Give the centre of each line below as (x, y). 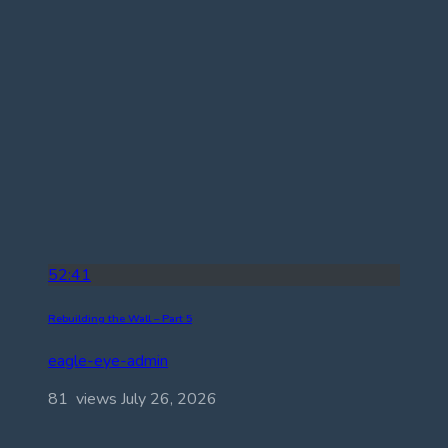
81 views (84, 399)
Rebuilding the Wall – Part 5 (120, 318)
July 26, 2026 (169, 399)
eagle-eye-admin (108, 361)
